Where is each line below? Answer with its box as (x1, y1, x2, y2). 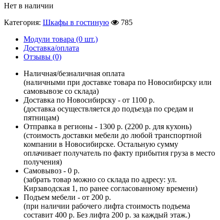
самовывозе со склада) (24, 87, 99, 96)
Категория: (4, 18, 43, 27)
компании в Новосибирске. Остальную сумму (24, 140, 178, 149)
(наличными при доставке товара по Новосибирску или (24, 78, 212, 87)
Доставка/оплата (24, 44, 79, 53)
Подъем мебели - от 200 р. (24, 193, 111, 202)
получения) (24, 158, 62, 166)
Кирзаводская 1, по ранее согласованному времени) (24, 184, 197, 193)
